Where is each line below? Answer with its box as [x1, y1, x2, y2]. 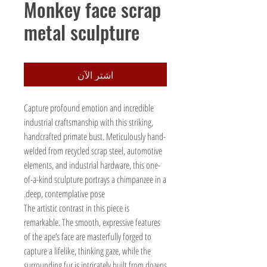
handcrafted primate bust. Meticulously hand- [24, 130, 166, 143]
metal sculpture [24, 18, 139, 46]
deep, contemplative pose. [26, 187, 105, 200]
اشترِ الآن [77, 67, 113, 82]
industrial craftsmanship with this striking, [24, 116, 153, 129]
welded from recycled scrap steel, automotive [24, 144, 162, 157]
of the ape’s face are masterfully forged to [24, 230, 151, 243]
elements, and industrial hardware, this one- [24, 159, 160, 172]
